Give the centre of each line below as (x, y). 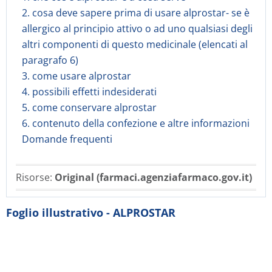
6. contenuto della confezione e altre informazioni (136, 123)
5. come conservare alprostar (89, 107)
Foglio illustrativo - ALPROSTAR (91, 212)
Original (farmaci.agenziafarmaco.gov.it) (153, 177)
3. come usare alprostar (76, 76)
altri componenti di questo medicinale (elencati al (135, 44)
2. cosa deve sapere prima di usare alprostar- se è (136, 13)
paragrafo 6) (50, 60)
